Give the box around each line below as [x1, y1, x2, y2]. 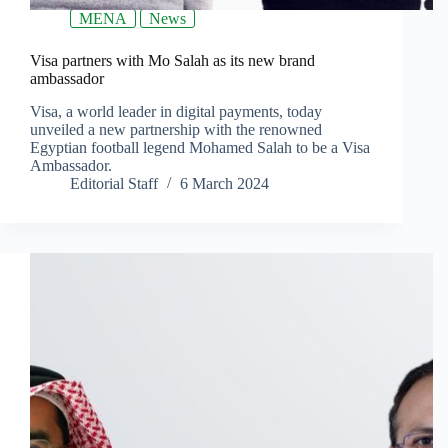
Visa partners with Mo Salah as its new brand [30, 52, 315, 70]
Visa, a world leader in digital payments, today [30, 103, 322, 121]
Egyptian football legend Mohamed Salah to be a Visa [30, 139, 370, 157]
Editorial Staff [70, 175, 158, 193]
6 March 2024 [180, 175, 269, 193]
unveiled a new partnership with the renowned [30, 121, 322, 139]
